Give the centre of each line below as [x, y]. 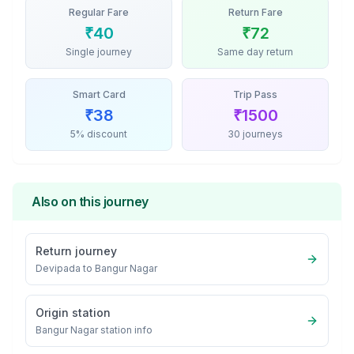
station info [125, 330]
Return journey [76, 251]
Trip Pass [255, 94]
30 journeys [255, 134]
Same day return [255, 52]
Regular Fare [99, 12]
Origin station [73, 313]
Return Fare [255, 12]
